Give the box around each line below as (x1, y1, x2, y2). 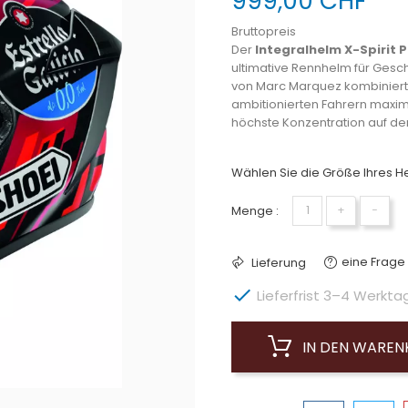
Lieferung (249, 253, 306, 271)
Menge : (231, 201, 279, 219)
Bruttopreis (231, 22, 296, 40)
